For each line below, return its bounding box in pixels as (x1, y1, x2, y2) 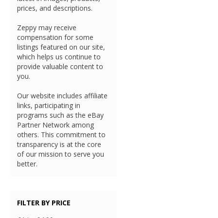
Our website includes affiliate (17, 91, 108, 100)
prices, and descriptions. (17, 3, 92, 13)
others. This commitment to (17, 130, 106, 139)
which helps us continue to (17, 52, 101, 61)
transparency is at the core (17, 140, 101, 149)
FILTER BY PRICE (17, 198, 71, 207)
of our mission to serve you (17, 149, 104, 159)
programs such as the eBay (17, 110, 104, 120)
